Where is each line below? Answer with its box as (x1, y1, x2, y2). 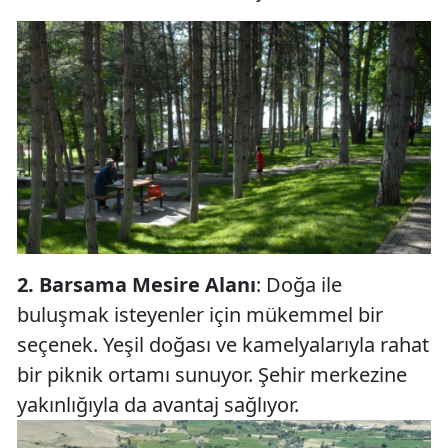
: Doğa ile (256, 270, 342, 298)
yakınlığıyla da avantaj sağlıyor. (17, 390, 299, 418)
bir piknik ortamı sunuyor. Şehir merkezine (17, 360, 407, 388)
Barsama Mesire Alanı (34, 270, 256, 298)
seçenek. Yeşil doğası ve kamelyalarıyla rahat (17, 330, 429, 358)
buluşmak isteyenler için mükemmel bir (17, 300, 383, 328)
